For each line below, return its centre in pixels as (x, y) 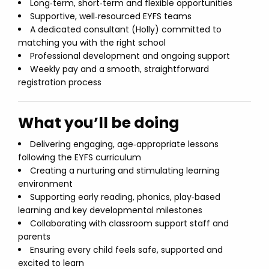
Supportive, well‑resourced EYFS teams (111, 16)
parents (34, 237)
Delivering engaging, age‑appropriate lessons (124, 144)
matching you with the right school (92, 43)
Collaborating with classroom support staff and (129, 223)
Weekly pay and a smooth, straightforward (119, 69)
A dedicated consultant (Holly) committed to (126, 29)
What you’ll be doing (99, 123)
